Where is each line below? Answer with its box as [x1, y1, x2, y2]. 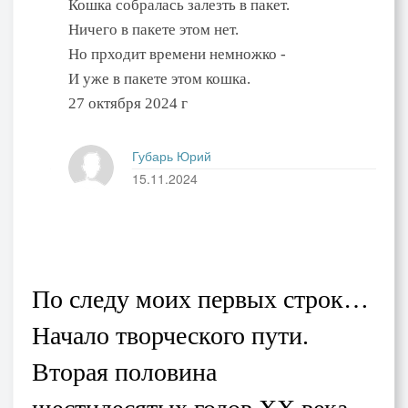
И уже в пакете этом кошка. [68, 70, 250, 88]
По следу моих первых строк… [32, 284, 369, 313]
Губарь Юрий [132, 147, 211, 166]
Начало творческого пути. [32, 321, 309, 350]
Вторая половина [32, 357, 217, 386]
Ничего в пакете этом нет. [68, 21, 239, 39]
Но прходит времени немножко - [68, 46, 286, 64]
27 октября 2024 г [68, 95, 188, 113]
